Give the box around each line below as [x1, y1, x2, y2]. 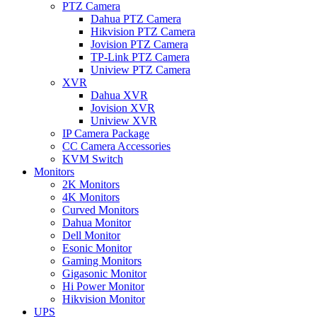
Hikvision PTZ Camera [91, 25, 195, 38]
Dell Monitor [62, 229, 120, 242]
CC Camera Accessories [62, 140, 171, 153]
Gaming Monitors [62, 255, 142, 267]
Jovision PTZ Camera [91, 38, 188, 51]
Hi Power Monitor [62, 280, 144, 293]
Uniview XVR [91, 115, 157, 127]
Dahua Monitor [62, 217, 131, 229]
